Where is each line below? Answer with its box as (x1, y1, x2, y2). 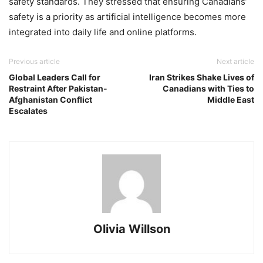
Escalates (9, 106, 48, 116)
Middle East (207, 95, 254, 105)
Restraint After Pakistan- (9, 83, 107, 94)
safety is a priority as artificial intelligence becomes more (9, 11, 246, 23)
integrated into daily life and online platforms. (9, 26, 197, 38)
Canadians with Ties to (163, 83, 254, 94)
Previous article (9, 57, 60, 66)
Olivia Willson (93, 222, 170, 237)
